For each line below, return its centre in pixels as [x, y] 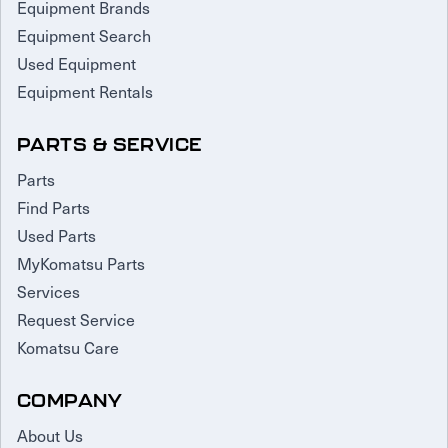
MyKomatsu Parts [81, 263]
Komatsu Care [68, 347]
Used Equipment [76, 63]
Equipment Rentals [85, 91]
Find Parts [53, 207]
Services [48, 291]
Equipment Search [84, 35]
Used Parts [56, 235]
